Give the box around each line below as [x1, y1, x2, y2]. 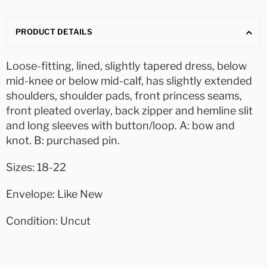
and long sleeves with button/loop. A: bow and [6, 119, 235, 132]
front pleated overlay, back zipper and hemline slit [6, 104, 253, 117]
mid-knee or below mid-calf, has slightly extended [6, 74, 252, 88]
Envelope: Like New [6, 188, 103, 201]
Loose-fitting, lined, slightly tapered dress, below [6, 60, 247, 73]
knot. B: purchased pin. [6, 134, 120, 147]
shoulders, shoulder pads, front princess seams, [6, 89, 242, 103]
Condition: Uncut [6, 215, 91, 228]
